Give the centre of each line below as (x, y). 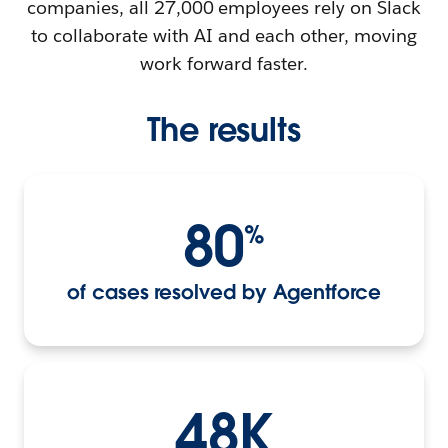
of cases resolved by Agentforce (224, 291)
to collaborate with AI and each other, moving (224, 35)
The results (224, 129)
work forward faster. (224, 63)
